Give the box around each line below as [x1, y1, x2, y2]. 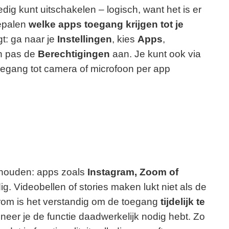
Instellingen [57, 34, 112, 45]
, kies [112, 34, 138, 45]
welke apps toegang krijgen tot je [29, 19, 184, 30]
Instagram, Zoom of [87, 166, 178, 177]
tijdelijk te [161, 196, 205, 207]
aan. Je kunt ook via [110, 49, 201, 60]
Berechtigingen [38, 49, 110, 60]
